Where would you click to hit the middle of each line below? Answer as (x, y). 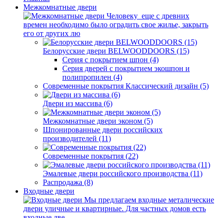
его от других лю (52, 33)
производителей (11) (77, 138)
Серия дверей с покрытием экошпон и (126, 68)
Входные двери (49, 191)
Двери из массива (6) (78, 103)
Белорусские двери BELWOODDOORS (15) (116, 51)
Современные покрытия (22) (91, 156)
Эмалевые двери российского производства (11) (123, 173)
